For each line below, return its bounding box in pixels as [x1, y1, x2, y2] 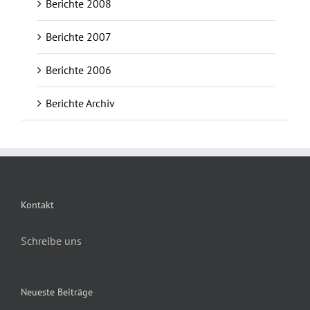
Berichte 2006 [46, 62, 111, 77]
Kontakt [21, 198, 54, 211]
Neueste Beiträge [21, 285, 93, 298]
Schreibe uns [21, 233, 82, 248]
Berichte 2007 [46, 29, 111, 44]
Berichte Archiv [46, 95, 115, 110]
